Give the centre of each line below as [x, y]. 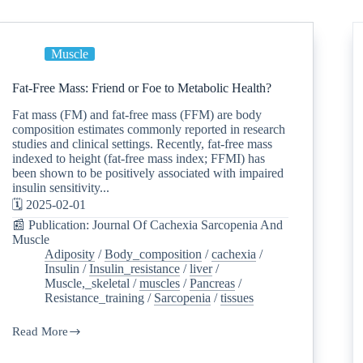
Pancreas [213, 283]
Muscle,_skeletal [88, 283]
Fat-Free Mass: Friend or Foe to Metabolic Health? [142, 88]
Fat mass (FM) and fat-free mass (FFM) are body [137, 114]
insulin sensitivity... [61, 187]
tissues [237, 297]
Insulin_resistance [135, 268]
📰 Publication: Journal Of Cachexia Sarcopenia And [148, 224]
